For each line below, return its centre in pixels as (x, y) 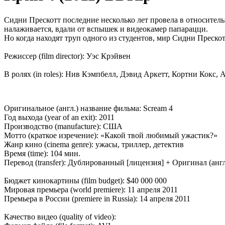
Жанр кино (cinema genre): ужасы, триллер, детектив (94, 144)
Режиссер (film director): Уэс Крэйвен (67, 56)
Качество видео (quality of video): (61, 216)
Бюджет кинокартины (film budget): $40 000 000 (85, 180)
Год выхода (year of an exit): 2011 (59, 117)
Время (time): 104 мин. (42, 153)
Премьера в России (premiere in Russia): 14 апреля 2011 (97, 198)
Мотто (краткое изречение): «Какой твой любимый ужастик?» (111, 135)
